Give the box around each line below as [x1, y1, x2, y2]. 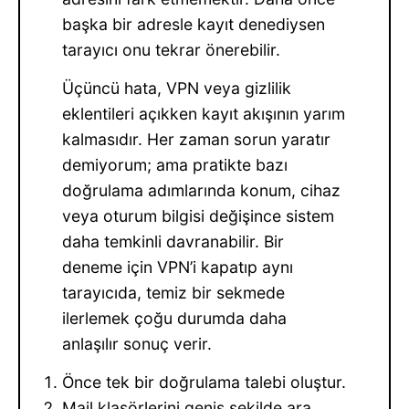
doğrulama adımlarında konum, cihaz [62, 181, 341, 201]
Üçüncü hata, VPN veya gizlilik [62, 79, 292, 99]
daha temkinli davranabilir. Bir [62, 232, 285, 252]
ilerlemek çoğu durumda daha [62, 309, 288, 329]
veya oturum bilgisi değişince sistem [62, 206, 335, 226]
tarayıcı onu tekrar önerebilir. [62, 40, 281, 60]
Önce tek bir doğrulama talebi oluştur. [62, 372, 347, 393]
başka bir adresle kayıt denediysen [62, 15, 326, 35]
